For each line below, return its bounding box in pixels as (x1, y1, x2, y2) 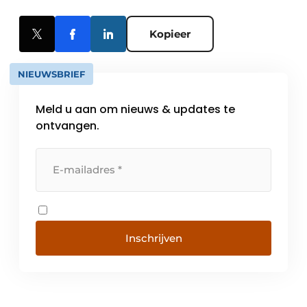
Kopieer (149, 27, 191, 40)
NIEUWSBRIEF (18, 68, 85, 79)
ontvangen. (36, 117, 99, 134)
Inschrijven (125, 231, 182, 245)
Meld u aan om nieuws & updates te (36, 101, 235, 117)
